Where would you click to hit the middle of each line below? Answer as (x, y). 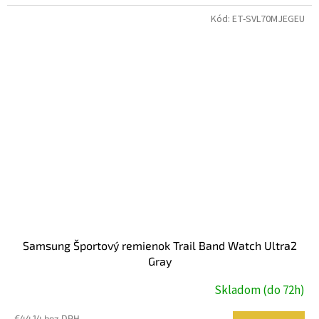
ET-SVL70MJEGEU (268, 19)
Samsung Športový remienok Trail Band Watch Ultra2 (159, 246)
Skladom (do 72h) (260, 290)
